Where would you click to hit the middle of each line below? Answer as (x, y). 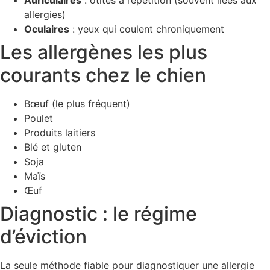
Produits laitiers (60, 132)
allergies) (45, 14)
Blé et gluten (53, 147)
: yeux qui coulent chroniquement (147, 29)
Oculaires (47, 29)
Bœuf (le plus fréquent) (77, 103)
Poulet (39, 118)
